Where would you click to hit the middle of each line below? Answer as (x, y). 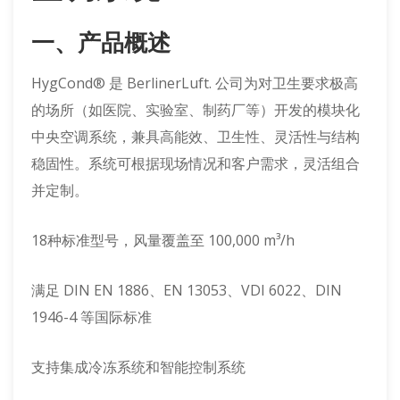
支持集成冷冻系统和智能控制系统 (138, 367)
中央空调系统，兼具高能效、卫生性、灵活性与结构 (196, 137)
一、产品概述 (101, 43)
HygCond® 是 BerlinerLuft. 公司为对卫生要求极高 (195, 83)
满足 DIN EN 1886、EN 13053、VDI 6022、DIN (187, 290)
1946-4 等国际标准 (92, 317)
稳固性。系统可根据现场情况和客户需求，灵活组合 (196, 163)
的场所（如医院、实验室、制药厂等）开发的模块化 (196, 110)
